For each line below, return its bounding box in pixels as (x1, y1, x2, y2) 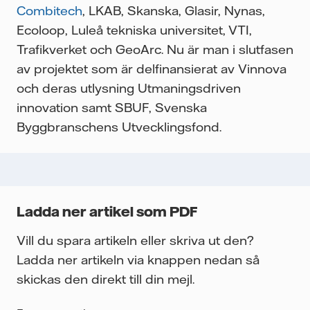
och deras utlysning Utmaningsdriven (17, 80, 241, 96)
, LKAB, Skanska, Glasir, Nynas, (82, 3, 265, 19)
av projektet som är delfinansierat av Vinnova (17, 61, 286, 77)
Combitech (17, 3, 82, 19)
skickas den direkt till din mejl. (17, 271, 194, 287)
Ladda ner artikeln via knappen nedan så (17, 252, 259, 268)
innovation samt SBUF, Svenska (17, 100, 207, 116)
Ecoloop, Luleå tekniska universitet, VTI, (17, 22, 251, 38)
